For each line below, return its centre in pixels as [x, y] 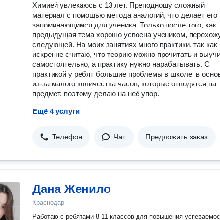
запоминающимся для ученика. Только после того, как [124, 25]
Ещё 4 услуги [56, 111]
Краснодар [48, 203]
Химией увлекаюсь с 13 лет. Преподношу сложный [119, 5]
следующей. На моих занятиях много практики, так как [125, 44]
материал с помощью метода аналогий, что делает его [125, 15]
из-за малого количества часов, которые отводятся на [124, 84]
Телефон [67, 137]
